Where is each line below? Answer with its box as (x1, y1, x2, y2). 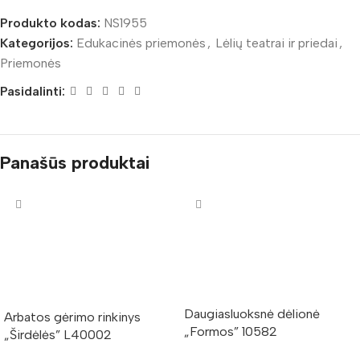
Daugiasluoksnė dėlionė (184, 305, 320, 321)
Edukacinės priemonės (76, 35, 206, 51)
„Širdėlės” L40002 (4, 326, 112, 342)
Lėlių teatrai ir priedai (215, 35, 337, 51)
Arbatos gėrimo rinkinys (4, 309, 141, 325)
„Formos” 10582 (184, 323, 277, 339)
